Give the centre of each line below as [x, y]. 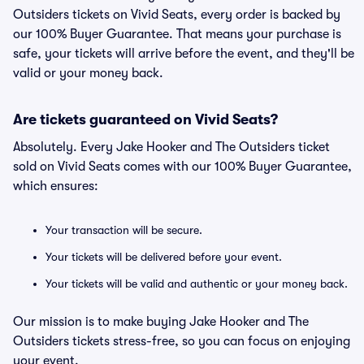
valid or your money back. [88, 73]
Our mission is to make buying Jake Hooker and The [161, 322]
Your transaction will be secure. [124, 230]
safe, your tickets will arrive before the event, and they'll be [184, 54]
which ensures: [56, 186]
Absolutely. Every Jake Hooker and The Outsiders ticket [171, 147]
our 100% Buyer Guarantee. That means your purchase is [177, 34]
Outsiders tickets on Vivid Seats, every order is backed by [177, 15]
